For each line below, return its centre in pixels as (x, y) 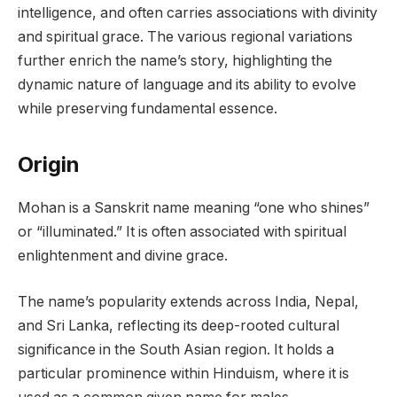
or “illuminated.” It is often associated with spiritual (182, 232)
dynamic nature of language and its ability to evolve (187, 85)
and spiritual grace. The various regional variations (185, 37)
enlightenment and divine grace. (123, 256)
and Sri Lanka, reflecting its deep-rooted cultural (179, 325)
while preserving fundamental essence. (148, 109)
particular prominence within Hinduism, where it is (183, 373)
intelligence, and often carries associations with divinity (198, 13)
